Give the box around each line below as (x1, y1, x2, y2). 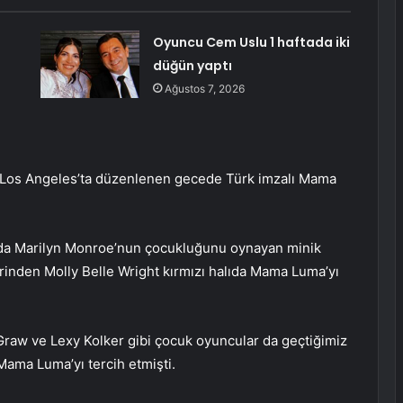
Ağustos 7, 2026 (164, 82, 245, 96)
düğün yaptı (152, 57, 232, 76)
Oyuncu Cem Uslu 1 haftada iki (152, 33, 350, 52)
